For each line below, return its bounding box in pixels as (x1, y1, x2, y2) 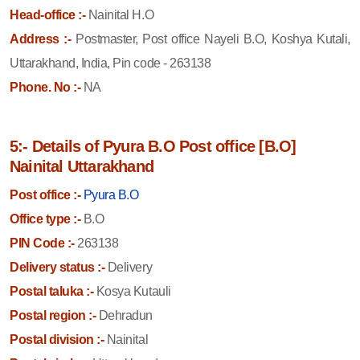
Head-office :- (10, 7, 86, 22)
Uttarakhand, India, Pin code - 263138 (10, 55, 211, 70)
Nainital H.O (85, 7, 154, 22)
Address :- (10, 31, 76, 46)
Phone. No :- (10, 80, 81, 94)
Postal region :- (10, 308, 96, 322)
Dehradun (96, 308, 153, 322)
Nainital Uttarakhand (10, 157, 153, 175)
